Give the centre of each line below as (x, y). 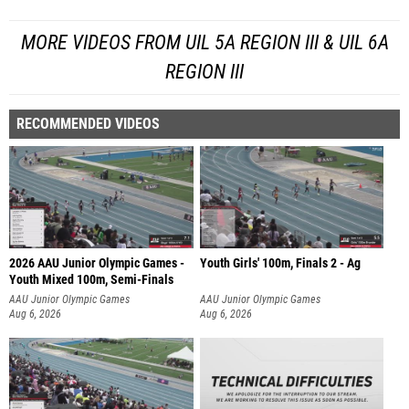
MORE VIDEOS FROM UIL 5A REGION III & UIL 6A (204, 42)
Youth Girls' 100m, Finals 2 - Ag (280, 263)
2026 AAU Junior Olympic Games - (97, 263)
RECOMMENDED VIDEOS (88, 123)
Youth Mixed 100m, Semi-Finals (91, 279)
